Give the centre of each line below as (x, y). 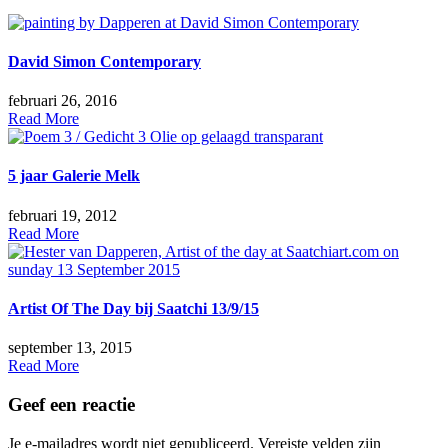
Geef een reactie (71, 404)
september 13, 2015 (70, 348)
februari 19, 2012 (62, 215)
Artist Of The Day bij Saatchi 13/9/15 (133, 308)
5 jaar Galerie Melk (74, 176)
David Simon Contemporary (104, 61)
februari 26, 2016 (62, 101)
